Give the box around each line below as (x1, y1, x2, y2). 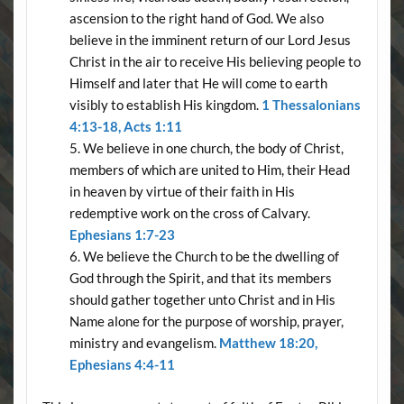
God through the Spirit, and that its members (69, 269, 332, 286)
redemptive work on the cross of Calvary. (69, 204, 310, 221)
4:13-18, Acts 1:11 (69, 117, 182, 134)
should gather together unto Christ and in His (69, 290, 335, 308)
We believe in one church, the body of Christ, (82, 139, 344, 156)
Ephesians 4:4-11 (69, 355, 175, 372)
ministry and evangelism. (69, 334, 219, 351)
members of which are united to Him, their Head (69, 161, 350, 178)
